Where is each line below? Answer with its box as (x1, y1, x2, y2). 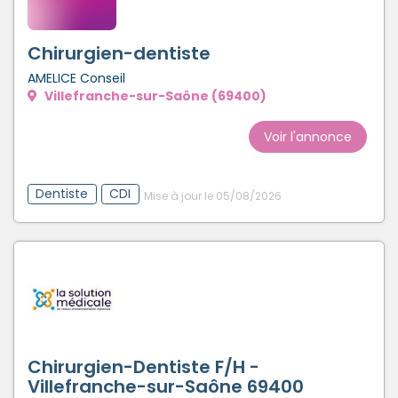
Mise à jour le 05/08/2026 (143, 188, 282, 204)
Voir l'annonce (264, 128, 352, 146)
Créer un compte (228, 7, 319, 22)
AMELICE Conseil (28, 69, 125, 87)
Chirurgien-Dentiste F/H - (28, 354, 259, 379)
